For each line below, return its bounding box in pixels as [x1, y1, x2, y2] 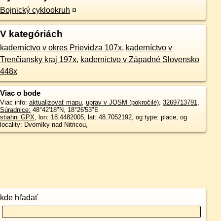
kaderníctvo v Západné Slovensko [80, 55, 199, 64]
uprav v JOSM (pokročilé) [85, 99, 159, 106]
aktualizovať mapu [29, 99, 82, 106]
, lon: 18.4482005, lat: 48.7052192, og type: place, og [34, 113, 187, 121]
